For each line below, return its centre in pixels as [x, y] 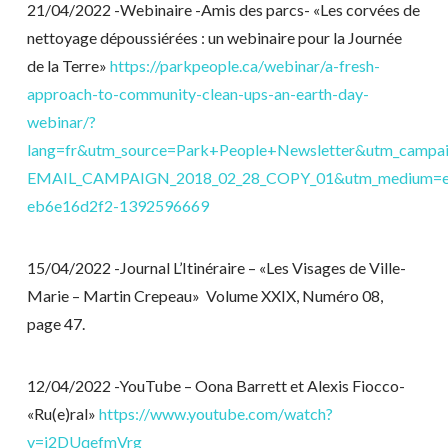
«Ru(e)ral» [62, 414]
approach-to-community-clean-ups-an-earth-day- [197, 93]
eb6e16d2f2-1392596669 [117, 205]
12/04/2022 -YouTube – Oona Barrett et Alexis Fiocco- [215, 386]
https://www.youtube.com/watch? [215, 414]
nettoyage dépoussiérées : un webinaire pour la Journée [214, 37]
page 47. [55, 323]
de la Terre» [68, 65]
